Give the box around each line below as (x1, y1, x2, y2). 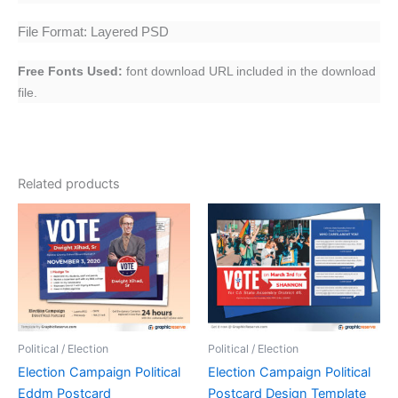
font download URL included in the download (123, 64, 376, 79)
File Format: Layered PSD (18, 25, 169, 40)
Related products (18, 175, 120, 192)
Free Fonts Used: (18, 64, 123, 79)
